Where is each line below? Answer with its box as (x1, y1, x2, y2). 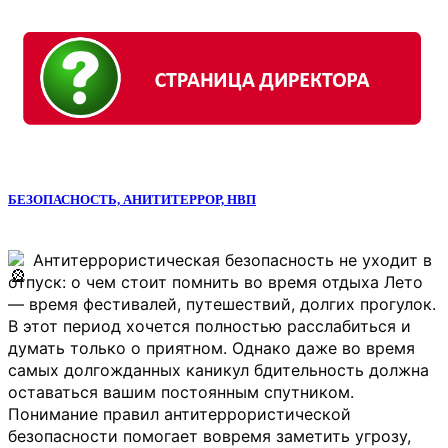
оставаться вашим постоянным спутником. (8, 382, 354, 403)
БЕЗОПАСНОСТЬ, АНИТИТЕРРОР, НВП (8, 192, 256, 208)
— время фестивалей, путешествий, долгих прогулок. (8, 294, 436, 315)
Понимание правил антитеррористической (8, 404, 351, 425)
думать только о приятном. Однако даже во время (8, 338, 415, 359)
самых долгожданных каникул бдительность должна (8, 360, 429, 381)
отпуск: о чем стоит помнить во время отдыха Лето (8, 272, 423, 293)
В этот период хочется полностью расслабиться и (8, 316, 411, 337)
